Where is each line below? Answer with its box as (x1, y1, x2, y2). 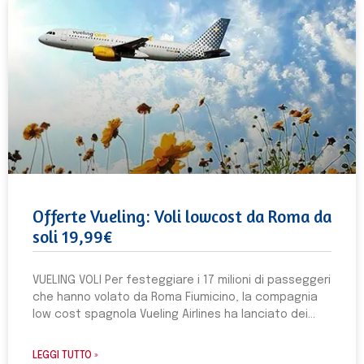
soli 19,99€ (32, 227, 113, 247)
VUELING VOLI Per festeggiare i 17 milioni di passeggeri (32, 275, 331, 286)
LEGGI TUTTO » (32, 351, 98, 361)
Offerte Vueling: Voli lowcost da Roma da (32, 206, 331, 227)
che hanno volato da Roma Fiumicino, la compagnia (32, 292, 318, 303)
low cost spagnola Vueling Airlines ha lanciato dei (32, 309, 308, 320)
